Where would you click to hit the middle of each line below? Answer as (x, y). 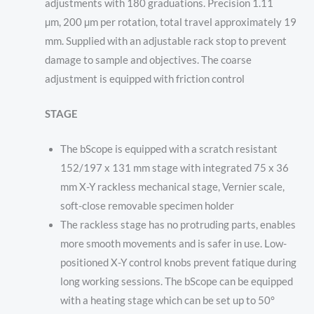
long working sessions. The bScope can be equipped (176, 282)
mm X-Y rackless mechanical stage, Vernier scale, (172, 187)
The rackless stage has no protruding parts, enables (178, 225)
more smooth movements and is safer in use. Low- (173, 244)
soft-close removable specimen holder (147, 206)
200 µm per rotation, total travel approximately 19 (179, 22)
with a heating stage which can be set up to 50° (167, 301)
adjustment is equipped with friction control (144, 78)
